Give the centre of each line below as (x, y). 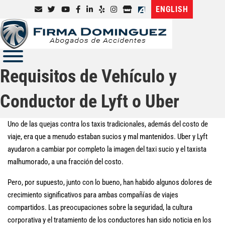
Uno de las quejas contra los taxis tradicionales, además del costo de (108, 124)
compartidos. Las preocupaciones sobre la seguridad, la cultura (100, 207)
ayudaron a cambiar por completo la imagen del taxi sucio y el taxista (107, 149)
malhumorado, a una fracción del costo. (66, 162)
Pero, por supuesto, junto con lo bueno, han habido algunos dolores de (110, 182)
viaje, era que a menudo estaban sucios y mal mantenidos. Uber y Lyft (107, 137)
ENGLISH (172, 9)
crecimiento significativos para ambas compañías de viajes (93, 195)
